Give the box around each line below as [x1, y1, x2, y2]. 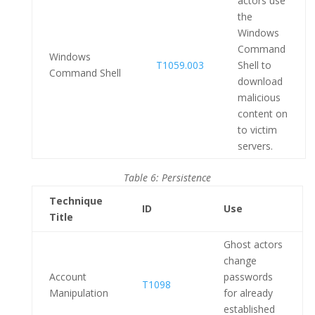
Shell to [237, 58, 271, 72]
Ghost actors [223, 238, 283, 251]
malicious [237, 91, 281, 104]
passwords [223, 270, 273, 283]
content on [237, 107, 288, 120]
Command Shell [49, 66, 121, 79]
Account [49, 270, 86, 283]
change [223, 254, 257, 267]
